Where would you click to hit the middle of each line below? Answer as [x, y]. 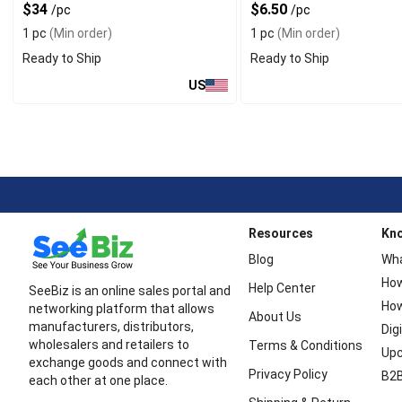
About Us [275, 317]
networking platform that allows [122, 309]
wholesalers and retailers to [109, 345]
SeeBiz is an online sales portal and [130, 291]
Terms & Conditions [305, 345]
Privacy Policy [288, 374]
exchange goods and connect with [128, 363]
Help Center [282, 288]
